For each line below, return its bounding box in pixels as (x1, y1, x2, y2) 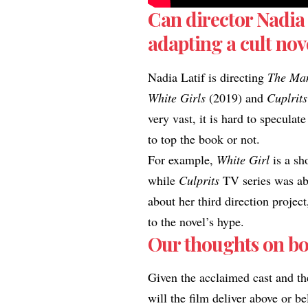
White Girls (148, 89, 206, 106)
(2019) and (206, 89, 267, 106)
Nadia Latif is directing (148, 68, 268, 85)
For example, (148, 151, 217, 168)
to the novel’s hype (148, 212, 241, 230)
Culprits (179, 171, 220, 188)
